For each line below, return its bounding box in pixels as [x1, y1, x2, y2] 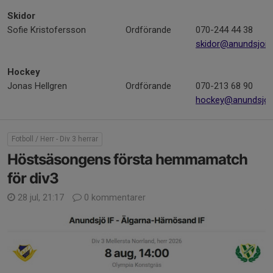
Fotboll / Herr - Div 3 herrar [12, 135, 98, 143]
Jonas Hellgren [7, 80, 67, 91]
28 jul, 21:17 [15, 192, 66, 203]
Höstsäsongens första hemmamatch [7, 151, 247, 168]
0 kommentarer [82, 192, 146, 203]
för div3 [7, 169, 58, 187]
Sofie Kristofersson [7, 24, 86, 35]
